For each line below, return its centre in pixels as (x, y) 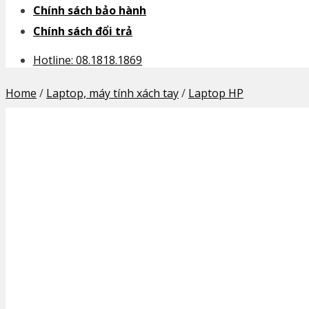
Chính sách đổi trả (83, 31)
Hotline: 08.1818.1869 (88, 60)
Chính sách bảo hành (90, 10)
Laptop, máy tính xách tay (112, 93)
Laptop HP (216, 93)
